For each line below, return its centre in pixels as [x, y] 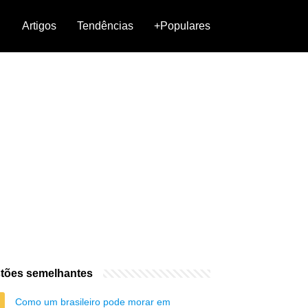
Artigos [39, 26]
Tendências [105, 26]
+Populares [182, 26]
